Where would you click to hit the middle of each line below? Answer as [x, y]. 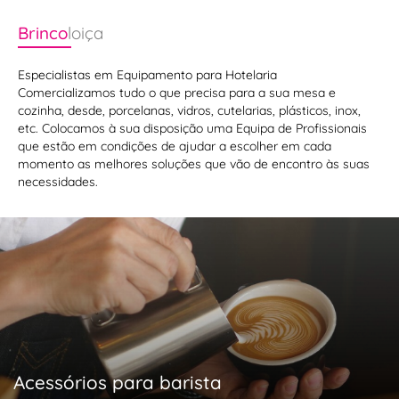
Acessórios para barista [118, 383]
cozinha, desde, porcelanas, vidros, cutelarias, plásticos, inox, [189, 110]
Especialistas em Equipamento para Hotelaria [147, 75]
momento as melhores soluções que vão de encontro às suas [194, 164]
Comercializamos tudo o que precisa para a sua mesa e [177, 93]
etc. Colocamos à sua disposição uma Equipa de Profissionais [192, 128]
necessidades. [58, 182]
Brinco [43, 33]
